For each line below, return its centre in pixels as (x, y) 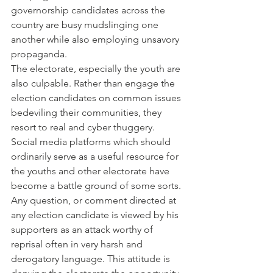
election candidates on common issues (97, 97)
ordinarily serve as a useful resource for (96, 156)
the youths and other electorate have (91, 171)
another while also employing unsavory (96, 39)
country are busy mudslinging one (86, 24)
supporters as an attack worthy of (83, 229)
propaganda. (39, 54)
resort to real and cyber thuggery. (84, 127)
